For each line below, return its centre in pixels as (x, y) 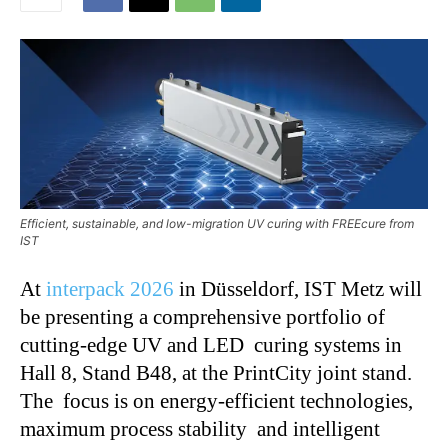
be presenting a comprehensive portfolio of (202, 316)
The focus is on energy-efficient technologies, (216, 400)
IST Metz (344, 288)
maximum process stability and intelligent (200, 428)
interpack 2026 (107, 288)
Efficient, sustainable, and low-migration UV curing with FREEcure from (217, 223)
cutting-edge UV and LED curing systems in (211, 344)
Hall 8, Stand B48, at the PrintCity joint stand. (216, 372)
